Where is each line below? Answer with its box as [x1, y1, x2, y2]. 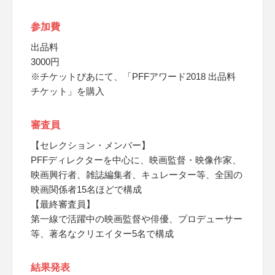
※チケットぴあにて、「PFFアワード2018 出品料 [31, 71, 236, 82]
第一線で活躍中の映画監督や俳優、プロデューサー [31, 214, 242, 224]
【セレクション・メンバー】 [31, 140, 150, 150]
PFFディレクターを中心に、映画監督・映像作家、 [31, 155, 241, 165]
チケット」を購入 [31, 86, 104, 96]
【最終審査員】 [31, 199, 95, 209]
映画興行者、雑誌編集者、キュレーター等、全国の [31, 169, 242, 180]
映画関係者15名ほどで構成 [31, 184, 142, 195]
